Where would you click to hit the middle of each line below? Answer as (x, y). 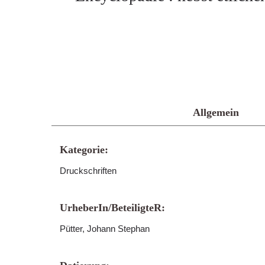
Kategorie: (84, 150)
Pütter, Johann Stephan (105, 229)
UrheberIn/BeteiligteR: (112, 208)
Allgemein (216, 112)
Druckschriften (88, 171)
